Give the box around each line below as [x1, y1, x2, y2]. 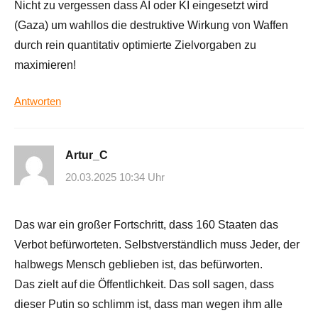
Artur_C [65, 148, 108, 161]
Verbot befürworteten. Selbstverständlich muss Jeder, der [14, 238, 300, 251]
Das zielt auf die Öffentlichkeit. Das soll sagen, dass [14, 278, 274, 291]
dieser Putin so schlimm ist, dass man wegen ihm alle [14, 298, 283, 311]
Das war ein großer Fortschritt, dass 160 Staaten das [14, 219, 278, 231]
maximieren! [14, 58, 76, 71]
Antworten [14, 94, 61, 107]
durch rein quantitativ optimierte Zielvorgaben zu [14, 38, 256, 51]
